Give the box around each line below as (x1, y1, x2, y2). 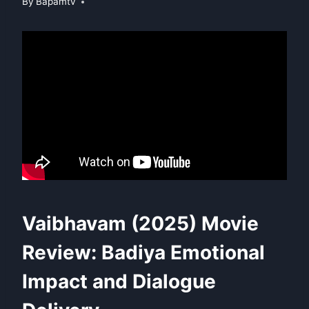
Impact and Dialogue (22, 270, 216, 294)
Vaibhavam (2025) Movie (22, 212, 259, 236)
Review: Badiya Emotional (22, 241, 265, 265)
